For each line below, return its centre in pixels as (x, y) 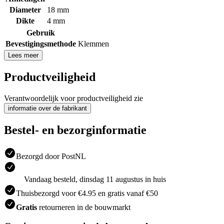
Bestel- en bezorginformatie (75, 130)
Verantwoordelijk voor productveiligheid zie (73, 98)
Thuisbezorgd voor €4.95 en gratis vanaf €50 (87, 193)
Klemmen (93, 43)
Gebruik (41, 32)
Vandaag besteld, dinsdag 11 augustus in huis (95, 179)
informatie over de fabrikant (47, 108)
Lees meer (23, 55)
